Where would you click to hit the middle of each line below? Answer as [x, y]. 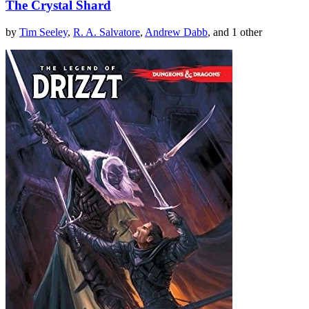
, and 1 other [235, 32]
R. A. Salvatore [107, 32]
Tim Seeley [43, 32]
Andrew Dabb [176, 32]
